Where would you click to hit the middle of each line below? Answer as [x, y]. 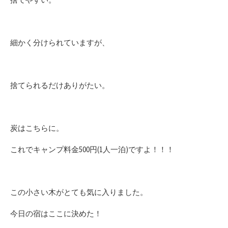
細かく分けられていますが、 [60, 42]
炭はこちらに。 [37, 128]
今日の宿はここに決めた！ [56, 213]
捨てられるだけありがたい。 [60, 85]
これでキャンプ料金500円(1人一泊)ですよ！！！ [92, 149]
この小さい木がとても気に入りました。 [79, 192]
